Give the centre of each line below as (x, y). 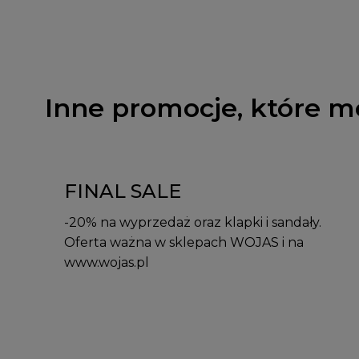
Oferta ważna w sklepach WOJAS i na (184, 242)
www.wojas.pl (107, 262)
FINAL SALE (123, 191)
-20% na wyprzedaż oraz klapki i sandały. (193, 222)
